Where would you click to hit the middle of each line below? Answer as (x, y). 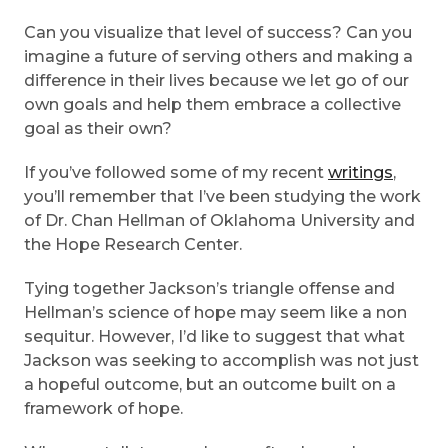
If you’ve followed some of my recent (176, 173)
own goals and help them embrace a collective (212, 105)
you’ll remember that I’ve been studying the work (222, 197)
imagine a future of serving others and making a (218, 57)
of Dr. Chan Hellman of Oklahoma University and (219, 221)
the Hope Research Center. (133, 245)
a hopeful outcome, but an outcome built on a (210, 385)
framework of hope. (103, 409)
